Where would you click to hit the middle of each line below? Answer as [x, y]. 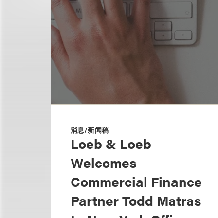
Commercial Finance [136, 181]
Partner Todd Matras [136, 200]
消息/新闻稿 [90, 130]
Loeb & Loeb [111, 143]
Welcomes [103, 162]
